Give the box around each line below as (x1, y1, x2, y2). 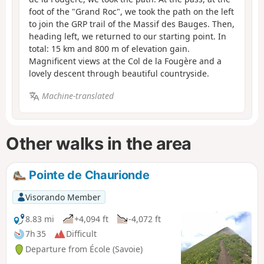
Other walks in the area (6, 133, 192, 154)
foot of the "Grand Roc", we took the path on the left (29, 5, 234, 17)
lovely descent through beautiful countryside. (29, 67, 209, 79)
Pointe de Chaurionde (26, 168, 150, 183)
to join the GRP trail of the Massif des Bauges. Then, (29, 18, 235, 29)
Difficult (66, 228, 97, 240)
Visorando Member (25, 191, 101, 203)
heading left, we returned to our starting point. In (29, 30, 226, 42)
